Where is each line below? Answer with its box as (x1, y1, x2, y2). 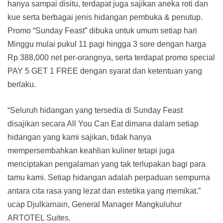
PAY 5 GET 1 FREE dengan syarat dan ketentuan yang (7, 66, 202, 75)
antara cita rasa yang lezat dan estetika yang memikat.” (7, 186, 201, 195)
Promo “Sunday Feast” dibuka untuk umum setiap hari (7, 26, 197, 35)
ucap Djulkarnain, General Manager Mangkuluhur (7, 200, 182, 209)
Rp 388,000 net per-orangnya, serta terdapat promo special (7, 53, 215, 62)
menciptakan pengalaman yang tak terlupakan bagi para (7, 159, 206, 168)
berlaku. (7, 80, 36, 89)
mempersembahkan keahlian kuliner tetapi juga (7, 146, 175, 155)
